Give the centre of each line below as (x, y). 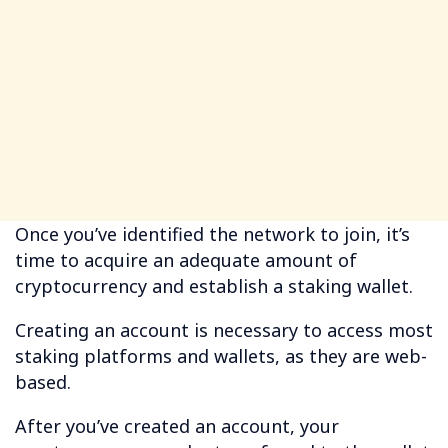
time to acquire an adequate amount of (186, 260)
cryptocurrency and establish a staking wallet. (214, 286)
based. (43, 382)
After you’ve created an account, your (177, 426)
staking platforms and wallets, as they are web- (221, 356)
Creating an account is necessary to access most (224, 330)
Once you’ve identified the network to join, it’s (212, 234)
